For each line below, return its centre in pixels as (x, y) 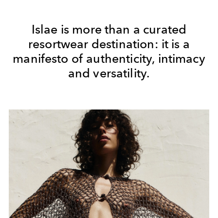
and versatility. (109, 73)
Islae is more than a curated (109, 29)
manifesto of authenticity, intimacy (109, 58)
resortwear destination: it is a (109, 44)
